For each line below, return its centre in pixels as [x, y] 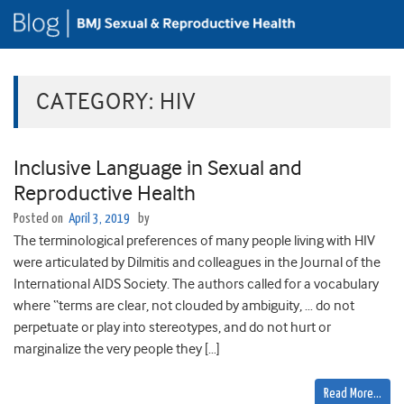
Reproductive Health [105, 193]
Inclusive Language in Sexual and [158, 168]
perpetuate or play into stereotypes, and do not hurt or [172, 328]
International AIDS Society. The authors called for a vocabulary [196, 285]
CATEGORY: [98, 102]
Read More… [353, 394]
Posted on [40, 219]
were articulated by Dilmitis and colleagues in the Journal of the [197, 263]
